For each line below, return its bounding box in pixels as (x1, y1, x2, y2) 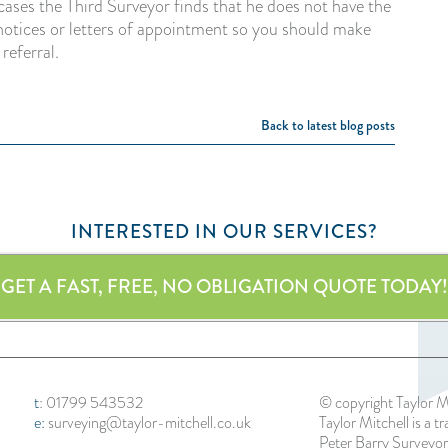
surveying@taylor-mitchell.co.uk (47, 411, 251, 434)
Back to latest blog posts (261, 115, 396, 135)
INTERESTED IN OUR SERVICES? (70, 218, 378, 245)
